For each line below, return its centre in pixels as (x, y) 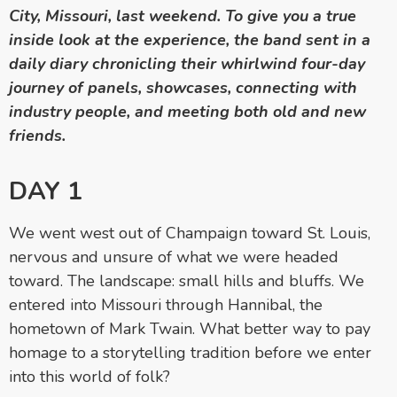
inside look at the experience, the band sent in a (190, 39)
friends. (37, 135)
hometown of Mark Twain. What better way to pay (190, 328)
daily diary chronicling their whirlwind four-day (187, 63)
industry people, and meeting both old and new (187, 111)
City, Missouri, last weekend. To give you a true (183, 16)
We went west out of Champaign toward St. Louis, (190, 233)
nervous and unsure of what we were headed (174, 257)
